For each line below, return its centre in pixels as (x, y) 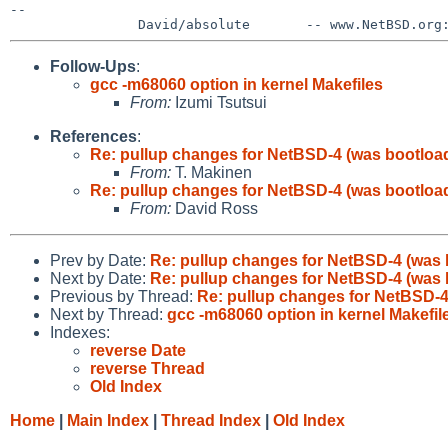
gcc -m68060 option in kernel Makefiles (236, 84)
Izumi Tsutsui (219, 102)
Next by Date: (100, 278)
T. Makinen (211, 172)
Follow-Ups (93, 66)
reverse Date (138, 350)
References (93, 136)
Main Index (108, 420)
